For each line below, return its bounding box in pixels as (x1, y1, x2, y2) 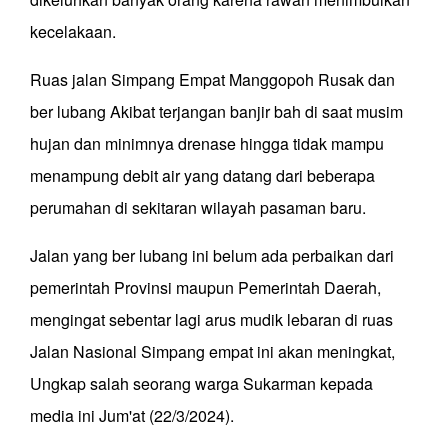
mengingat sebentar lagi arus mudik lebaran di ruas (30, 308, 393, 332)
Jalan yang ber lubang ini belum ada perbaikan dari (30, 244, 394, 268)
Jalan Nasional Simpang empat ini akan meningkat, (30, 340, 395, 364)
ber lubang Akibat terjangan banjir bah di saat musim (30, 100, 403, 124)
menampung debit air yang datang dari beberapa (30, 164, 375, 188)
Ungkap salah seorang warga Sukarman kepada (30, 372, 373, 396)
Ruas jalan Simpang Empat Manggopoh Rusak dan (30, 68, 395, 92)
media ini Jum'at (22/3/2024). (30, 404, 238, 428)
